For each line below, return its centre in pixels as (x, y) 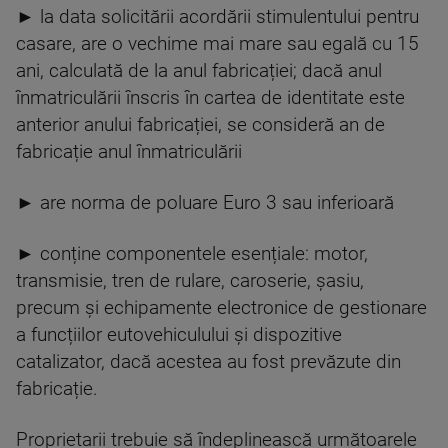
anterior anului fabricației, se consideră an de (200, 125)
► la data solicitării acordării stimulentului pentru (217, 17)
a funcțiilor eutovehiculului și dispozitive (179, 335)
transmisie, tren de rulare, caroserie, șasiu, (190, 281)
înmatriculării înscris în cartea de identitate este (210, 98)
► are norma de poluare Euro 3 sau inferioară (205, 203)
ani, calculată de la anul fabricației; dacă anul (199, 71)
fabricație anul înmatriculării (129, 152)
